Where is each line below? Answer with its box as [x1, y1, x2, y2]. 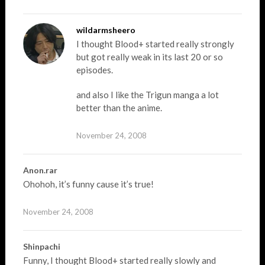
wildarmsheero [76, 25, 135, 35]
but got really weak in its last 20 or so [76, 51, 223, 62]
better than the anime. [76, 102, 162, 113]
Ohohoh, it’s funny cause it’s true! [22, 179, 154, 189]
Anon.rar [22, 165, 57, 175]
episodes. [76, 64, 113, 75]
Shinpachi [22, 241, 60, 251]
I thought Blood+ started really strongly [76, 38, 234, 49]
